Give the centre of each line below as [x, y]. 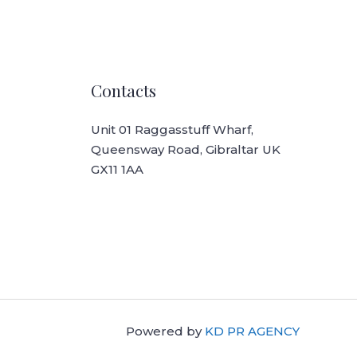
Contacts [123, 90]
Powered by [165, 331]
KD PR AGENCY [252, 331]
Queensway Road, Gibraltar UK [185, 150]
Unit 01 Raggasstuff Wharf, [172, 130]
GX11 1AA [117, 170]
